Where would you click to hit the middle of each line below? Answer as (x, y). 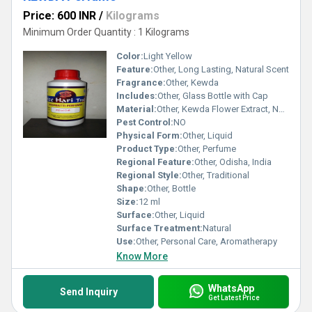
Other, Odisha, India (233, 162)
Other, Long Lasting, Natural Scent (221, 69)
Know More (142, 256)
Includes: (137, 96)
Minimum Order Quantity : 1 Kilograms (106, 32)
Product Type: (147, 149)
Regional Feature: (155, 162)
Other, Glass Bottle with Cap (213, 96)
